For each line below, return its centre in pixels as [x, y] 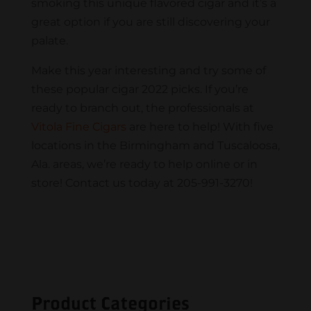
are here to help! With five [200, 127]
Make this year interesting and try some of [148, 71]
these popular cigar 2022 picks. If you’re [140, 90]
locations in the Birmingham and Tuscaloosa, [155, 146]
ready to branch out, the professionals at [142, 108]
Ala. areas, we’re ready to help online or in [144, 165]
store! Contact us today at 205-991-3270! [143, 183]
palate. [49, 41]
